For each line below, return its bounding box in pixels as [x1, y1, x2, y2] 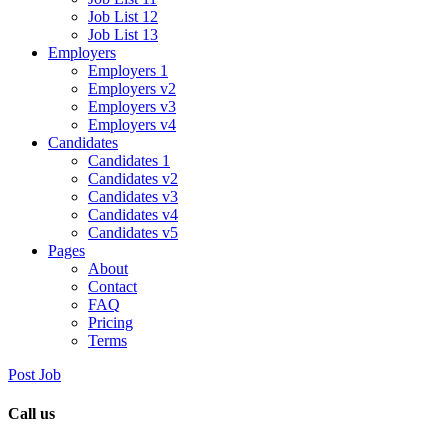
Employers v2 [88, 80, 176, 97]
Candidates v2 [88, 170, 178, 187]
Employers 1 [88, 62, 168, 79]
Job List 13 [88, 26, 158, 43]
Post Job [8, 366, 61, 383]
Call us [8, 405, 55, 423]
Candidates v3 [88, 188, 178, 205]
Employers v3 [88, 98, 176, 115]
